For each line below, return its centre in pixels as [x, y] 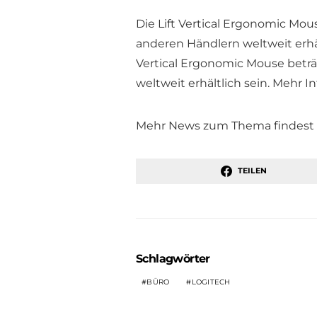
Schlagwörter [173, 258]
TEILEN [252, 171]
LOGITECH [211, 282]
